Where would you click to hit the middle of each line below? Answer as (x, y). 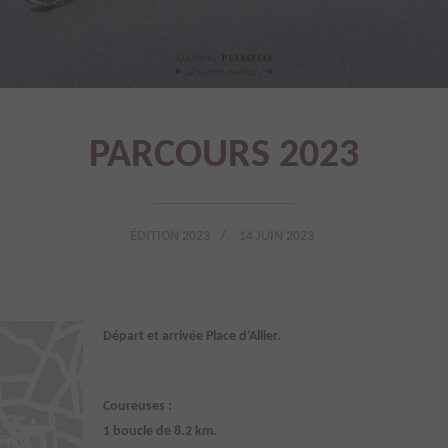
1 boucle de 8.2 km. (160, 431)
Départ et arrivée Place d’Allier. (192, 336)
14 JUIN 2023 (276, 236)
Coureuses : (139, 406)
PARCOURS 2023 (224, 155)
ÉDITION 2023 (169, 236)
